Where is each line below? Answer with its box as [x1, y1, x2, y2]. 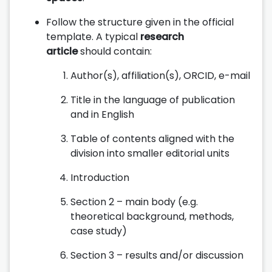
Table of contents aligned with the [70, 131, 234, 146]
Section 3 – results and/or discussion [70, 248, 243, 262]
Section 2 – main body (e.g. [70, 194, 198, 209]
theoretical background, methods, [70, 209, 234, 223]
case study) [70, 223, 127, 238]
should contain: [78, 44, 152, 58]
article [46, 44, 78, 58]
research [140, 29, 184, 44]
